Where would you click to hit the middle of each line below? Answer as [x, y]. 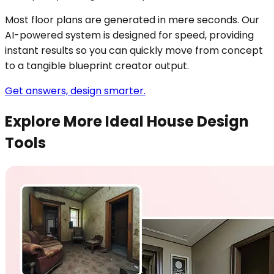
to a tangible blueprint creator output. [97, 66]
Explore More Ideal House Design [127, 122]
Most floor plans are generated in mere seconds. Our [132, 20]
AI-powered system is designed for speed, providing [129, 35]
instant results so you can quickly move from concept [134, 51]
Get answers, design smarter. [75, 91]
